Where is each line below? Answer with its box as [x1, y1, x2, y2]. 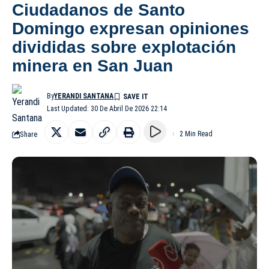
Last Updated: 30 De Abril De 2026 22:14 [47, 104, 168, 113]
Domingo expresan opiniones [12, 19, 249, 38]
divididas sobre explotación [12, 38, 236, 57]
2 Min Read [180, 130, 213, 139]
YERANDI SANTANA [54, 92, 114, 101]
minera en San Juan [12, 56, 173, 76]
